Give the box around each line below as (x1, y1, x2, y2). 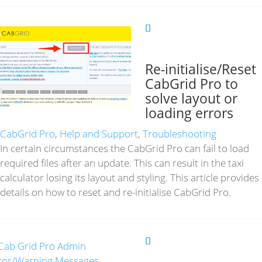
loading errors (145, 104, 234, 123)
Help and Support (60, 127, 138, 141)
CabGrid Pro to (145, 74, 239, 94)
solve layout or (145, 89, 238, 108)
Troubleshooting (143, 127, 216, 141)
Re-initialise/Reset (145, 60, 257, 79)
